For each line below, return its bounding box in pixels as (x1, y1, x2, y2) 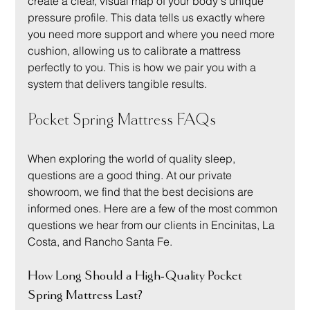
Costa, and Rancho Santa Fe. (28, 235, 173, 249)
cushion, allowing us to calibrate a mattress (28, 44, 244, 58)
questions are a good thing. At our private (28, 168, 235, 183)
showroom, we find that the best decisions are (28, 185, 257, 199)
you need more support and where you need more (28, 27, 278, 42)
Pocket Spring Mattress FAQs (28, 111, 217, 129)
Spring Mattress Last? (28, 288, 143, 303)
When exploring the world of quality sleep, (28, 152, 239, 166)
